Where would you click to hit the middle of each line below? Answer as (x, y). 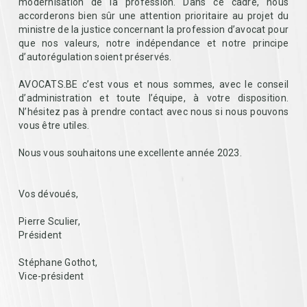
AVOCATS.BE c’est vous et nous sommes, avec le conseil (153, 84)
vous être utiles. (54, 125)
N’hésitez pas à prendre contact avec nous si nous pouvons (153, 112)
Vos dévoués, (48, 194)
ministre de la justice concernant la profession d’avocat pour (153, 29)
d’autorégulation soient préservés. (96, 57)
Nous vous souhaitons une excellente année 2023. (131, 153)
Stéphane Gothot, (59, 262)
